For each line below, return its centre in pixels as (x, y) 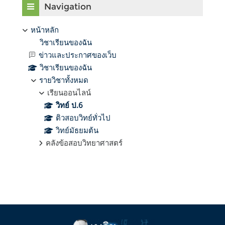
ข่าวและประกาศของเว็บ (78, 54)
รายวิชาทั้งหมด (64, 80)
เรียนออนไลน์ (69, 92)
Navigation (68, 6)
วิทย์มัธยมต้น (77, 130)
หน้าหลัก (45, 29)
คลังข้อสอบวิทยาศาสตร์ (84, 142)
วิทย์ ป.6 (69, 105)
